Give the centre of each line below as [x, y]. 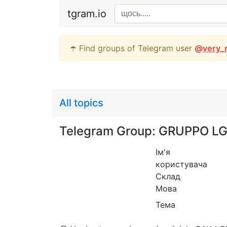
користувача [181, 164]
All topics [81, 103]
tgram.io [87, 14]
